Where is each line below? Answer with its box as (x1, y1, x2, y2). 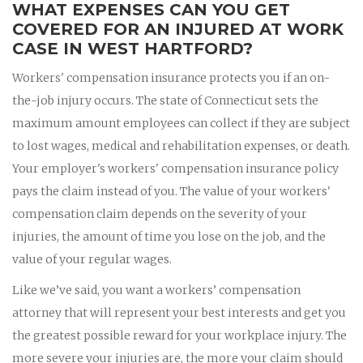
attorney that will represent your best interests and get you (12, 305, 346, 320)
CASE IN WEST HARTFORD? (12, 38, 253, 58)
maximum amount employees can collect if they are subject (12, 115, 350, 130)
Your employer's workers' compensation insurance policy (12, 160, 339, 176)
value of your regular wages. (12, 251, 172, 267)
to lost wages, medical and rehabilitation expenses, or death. (12, 138, 350, 153)
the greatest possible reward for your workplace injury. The (12, 327, 347, 343)
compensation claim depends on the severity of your (12, 206, 307, 221)
